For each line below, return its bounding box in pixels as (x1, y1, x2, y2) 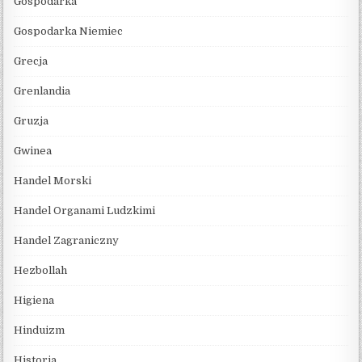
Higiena (14, 293, 55, 306)
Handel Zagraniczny (14, 234, 120, 246)
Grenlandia (14, 84, 71, 97)
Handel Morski (14, 174, 92, 187)
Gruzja (14, 114, 49, 127)
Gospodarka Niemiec (14, 24, 124, 37)
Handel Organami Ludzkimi (14, 204, 156, 217)
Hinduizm (14, 323, 65, 336)
